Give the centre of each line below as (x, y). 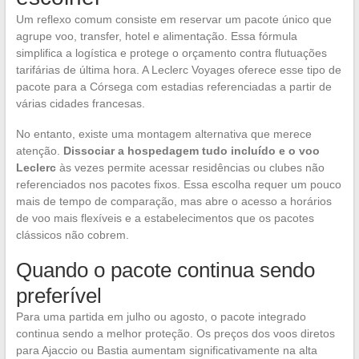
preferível (58, 296)
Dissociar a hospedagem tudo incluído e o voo (191, 151)
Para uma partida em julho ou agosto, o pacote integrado (161, 317)
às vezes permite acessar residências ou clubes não (190, 168)
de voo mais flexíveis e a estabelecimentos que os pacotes (165, 218)
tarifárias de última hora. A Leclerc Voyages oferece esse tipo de (178, 70)
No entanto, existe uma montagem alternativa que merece (163, 134)
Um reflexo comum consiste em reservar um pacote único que (173, 20)
